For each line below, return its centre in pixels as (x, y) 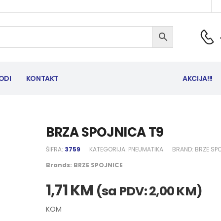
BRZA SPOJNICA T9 (105, 132)
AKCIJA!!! (198, 78)
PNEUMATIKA (146, 149)
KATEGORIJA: (109, 149)
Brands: (59, 165)
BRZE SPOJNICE (98, 165)
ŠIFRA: (55, 149)
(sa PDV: (122, 191)
